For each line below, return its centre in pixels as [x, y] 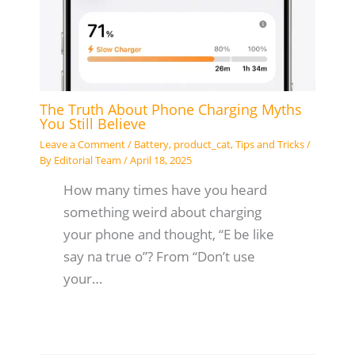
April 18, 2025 [160, 160]
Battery [151, 144]
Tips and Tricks [269, 144]
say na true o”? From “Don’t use [159, 257]
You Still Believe [94, 124]
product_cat [202, 144]
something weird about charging [162, 212]
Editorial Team [88, 160]
